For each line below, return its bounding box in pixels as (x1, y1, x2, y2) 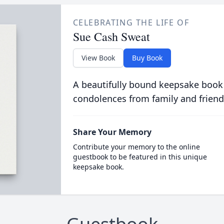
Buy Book (131, 53, 162, 62)
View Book (81, 53, 115, 62)
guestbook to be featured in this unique (72, 152, 207, 161)
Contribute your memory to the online (72, 142, 200, 151)
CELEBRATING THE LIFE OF (72, 17, 189, 28)
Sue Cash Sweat (72, 28, 150, 44)
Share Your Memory (72, 126, 151, 137)
